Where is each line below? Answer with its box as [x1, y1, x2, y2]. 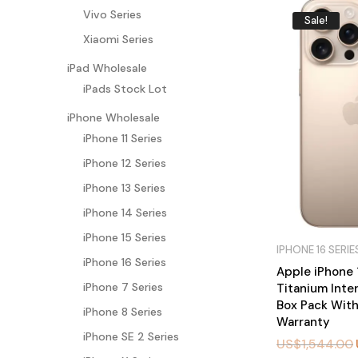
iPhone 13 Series [83, 180, 165, 195]
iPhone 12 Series [83, 155, 166, 170]
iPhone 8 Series [83, 304, 162, 319]
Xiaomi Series [83, 31, 153, 46]
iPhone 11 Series [83, 130, 162, 145]
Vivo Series [83, 6, 141, 22]
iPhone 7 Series [83, 279, 163, 294]
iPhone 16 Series [83, 254, 166, 269]
